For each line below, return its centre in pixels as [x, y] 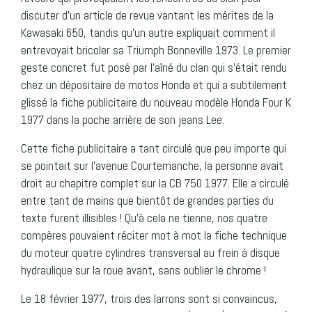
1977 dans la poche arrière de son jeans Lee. [123, 119]
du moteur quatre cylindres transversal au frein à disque [150, 252]
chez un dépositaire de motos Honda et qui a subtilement [154, 85]
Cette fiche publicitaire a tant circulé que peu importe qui [154, 148]
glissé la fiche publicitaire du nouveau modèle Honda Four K [156, 102]
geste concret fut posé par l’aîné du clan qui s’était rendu [154, 67]
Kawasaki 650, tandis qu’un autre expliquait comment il [148, 32]
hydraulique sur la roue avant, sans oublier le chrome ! [143, 270]
